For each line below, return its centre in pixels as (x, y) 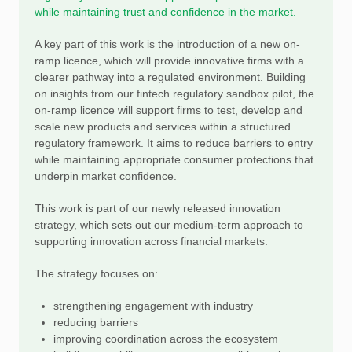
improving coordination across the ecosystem (167, 339)
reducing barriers (97, 322)
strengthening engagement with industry (153, 306)
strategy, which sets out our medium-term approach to (169, 225)
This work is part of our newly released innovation (158, 208)
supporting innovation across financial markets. (151, 241)
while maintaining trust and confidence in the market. (165, 12)
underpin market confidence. (106, 176)
